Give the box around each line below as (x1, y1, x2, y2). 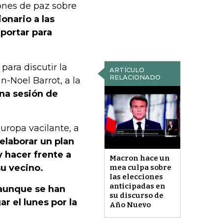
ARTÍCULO (109, 66, 144, 74)
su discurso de (109, 191, 164, 200)
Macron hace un (109, 154, 170, 163)
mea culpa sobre (109, 163, 171, 172)
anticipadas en (109, 182, 165, 191)
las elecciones (109, 172, 163, 182)
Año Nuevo (109, 200, 151, 210)
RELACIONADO (109, 73, 161, 81)
